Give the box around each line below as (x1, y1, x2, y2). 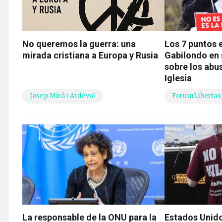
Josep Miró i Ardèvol (30, 92, 95, 101)
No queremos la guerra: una (22, 39, 136, 50)
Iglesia (165, 73, 192, 84)
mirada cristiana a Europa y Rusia (22, 50, 158, 61)
